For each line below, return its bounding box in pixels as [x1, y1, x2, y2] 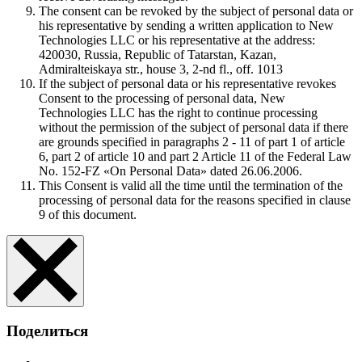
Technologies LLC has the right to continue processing [39, 106, 318, 120]
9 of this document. [39, 208, 137, 222]
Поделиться [6, 322, 88, 339]
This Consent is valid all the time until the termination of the [39, 179, 343, 193]
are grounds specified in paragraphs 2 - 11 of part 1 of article [39, 135, 345, 149]
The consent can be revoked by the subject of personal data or [39, 4, 353, 19]
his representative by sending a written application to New [39, 19, 334, 33]
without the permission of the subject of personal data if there [39, 120, 348, 135]
